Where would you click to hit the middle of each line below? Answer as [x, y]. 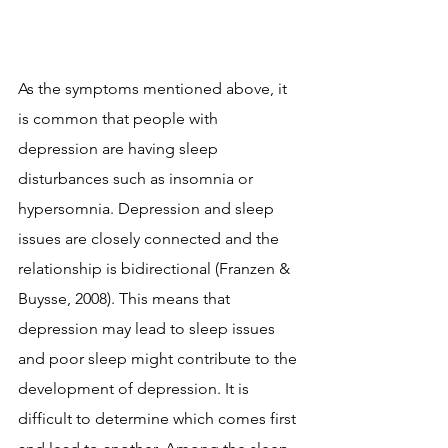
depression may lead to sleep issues [148, 329]
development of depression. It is [135, 389]
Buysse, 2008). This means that [126, 299]
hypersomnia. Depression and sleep [148, 209]
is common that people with [120, 119]
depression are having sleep [120, 149]
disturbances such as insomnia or [137, 179]
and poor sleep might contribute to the [159, 359]
